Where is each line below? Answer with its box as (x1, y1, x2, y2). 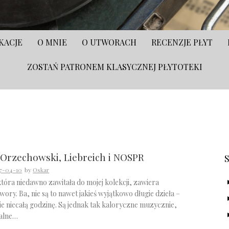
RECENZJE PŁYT (151, 37, 213, 48)
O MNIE (37, 37, 67, 48)
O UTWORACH (82, 37, 136, 48)
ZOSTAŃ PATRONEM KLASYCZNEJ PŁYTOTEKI (27, 61, 202, 72)
